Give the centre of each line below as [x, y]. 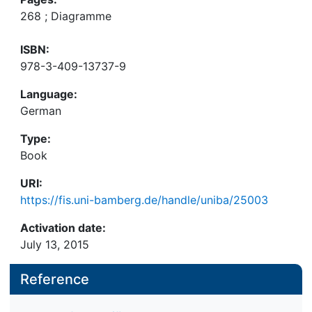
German [41, 111]
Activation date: [63, 228]
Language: [49, 94]
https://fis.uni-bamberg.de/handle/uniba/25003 [144, 200]
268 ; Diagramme [66, 16]
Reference [55, 279]
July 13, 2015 [55, 244]
